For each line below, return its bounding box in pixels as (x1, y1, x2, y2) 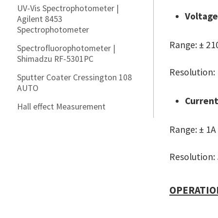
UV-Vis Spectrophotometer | (17, 3, 119, 14)
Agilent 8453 (17, 14, 62, 24)
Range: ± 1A (169, 123, 216, 135)
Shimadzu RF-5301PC (17, 54, 93, 64)
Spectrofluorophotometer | (17, 43, 115, 54)
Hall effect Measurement (17, 101, 106, 112)
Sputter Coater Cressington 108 (17, 72, 132, 83)
